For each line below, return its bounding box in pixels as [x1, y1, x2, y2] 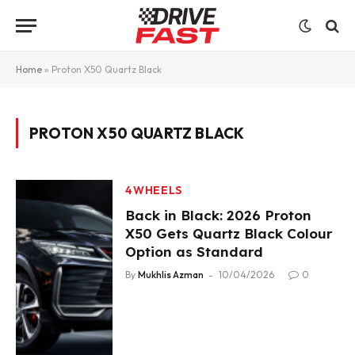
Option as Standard [125, 243, 264, 260]
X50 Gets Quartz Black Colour [125, 225, 333, 242]
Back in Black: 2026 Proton [125, 207, 312, 223]
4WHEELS [125, 183, 183, 197]
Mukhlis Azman [138, 269, 204, 281]
